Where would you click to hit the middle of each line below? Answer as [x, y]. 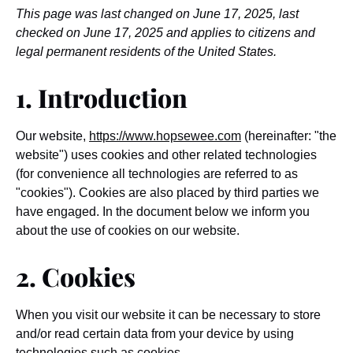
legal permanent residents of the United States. [146, 52]
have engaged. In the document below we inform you [163, 212]
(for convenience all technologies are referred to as [157, 174]
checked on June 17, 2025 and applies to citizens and [165, 33]
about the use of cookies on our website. [128, 230]
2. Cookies [76, 276]
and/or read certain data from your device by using [155, 334]
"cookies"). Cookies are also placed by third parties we [167, 193]
